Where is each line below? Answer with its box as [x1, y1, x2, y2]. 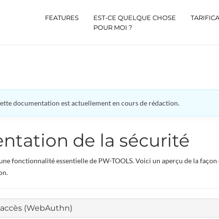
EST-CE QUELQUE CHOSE [93, 14, 176, 22]
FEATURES [45, 14, 79, 22]
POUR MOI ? [93, 23, 132, 31]
